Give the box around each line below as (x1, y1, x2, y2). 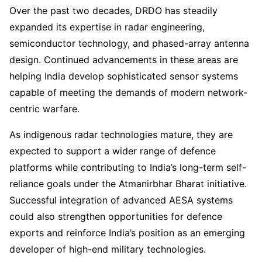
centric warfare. (9, 102, 80, 115)
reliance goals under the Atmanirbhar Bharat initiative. (9, 177, 247, 189)
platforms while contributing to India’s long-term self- (9, 161, 246, 173)
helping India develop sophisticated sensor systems (9, 70, 238, 82)
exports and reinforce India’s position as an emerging (9, 226, 245, 239)
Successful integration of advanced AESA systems (9, 194, 233, 206)
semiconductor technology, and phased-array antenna (9, 37, 249, 49)
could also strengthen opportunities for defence (9, 210, 222, 222)
